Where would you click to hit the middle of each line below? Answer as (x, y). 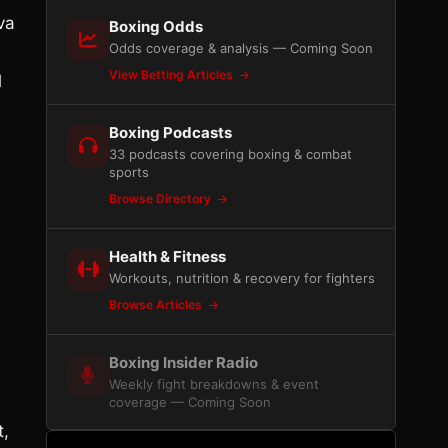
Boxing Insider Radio (183, 362)
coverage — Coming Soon (190, 402)
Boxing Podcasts (170, 132)
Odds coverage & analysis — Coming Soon (241, 48)
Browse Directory (161, 198)
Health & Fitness (167, 256)
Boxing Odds (156, 26)
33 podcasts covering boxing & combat (230, 154)
